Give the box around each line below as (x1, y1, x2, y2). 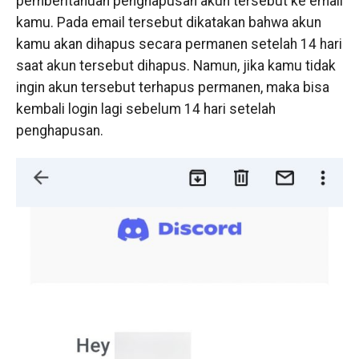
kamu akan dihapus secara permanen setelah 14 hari (15, 36, 342, 53)
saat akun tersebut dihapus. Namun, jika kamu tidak (15, 58, 336, 75)
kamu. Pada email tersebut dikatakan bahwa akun (15, 14, 321, 31)
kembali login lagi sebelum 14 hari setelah (15, 101, 276, 118)
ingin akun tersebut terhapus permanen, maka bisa (15, 79, 329, 96)
